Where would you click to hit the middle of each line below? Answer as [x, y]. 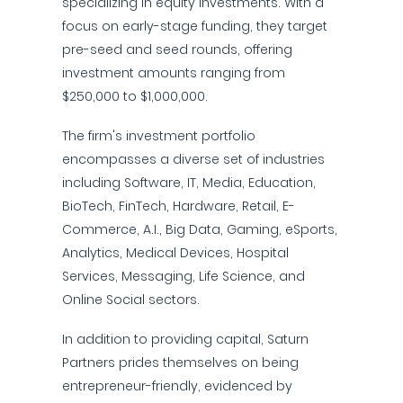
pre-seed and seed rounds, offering [177, 49]
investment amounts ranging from [174, 73]
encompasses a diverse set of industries [193, 159]
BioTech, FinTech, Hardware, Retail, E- [179, 206]
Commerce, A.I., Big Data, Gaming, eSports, [200, 229]
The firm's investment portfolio [159, 136]
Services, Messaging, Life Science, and [184, 276]
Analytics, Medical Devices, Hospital [175, 253]
